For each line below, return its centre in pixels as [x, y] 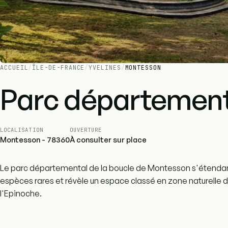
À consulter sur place [108, 140]
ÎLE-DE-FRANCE [59, 68]
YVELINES [105, 68]
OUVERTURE [86, 130]
